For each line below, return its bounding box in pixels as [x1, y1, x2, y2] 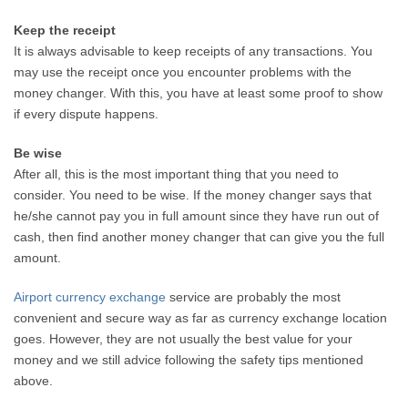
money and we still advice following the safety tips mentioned [14, 352, 364, 368]
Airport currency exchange [14, 290, 167, 305]
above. [14, 373, 54, 389]
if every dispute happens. [14, 107, 159, 122]
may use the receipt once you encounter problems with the [14, 65, 352, 80]
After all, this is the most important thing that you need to [14, 167, 340, 182]
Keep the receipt [14, 23, 117, 38]
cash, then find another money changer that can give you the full [14, 229, 385, 245]
